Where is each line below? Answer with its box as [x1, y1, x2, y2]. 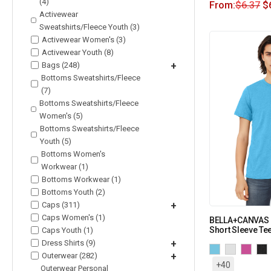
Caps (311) [42, 200, 80, 209]
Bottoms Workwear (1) [42, 174, 121, 184]
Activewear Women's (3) [42, 34, 126, 44]
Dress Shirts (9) [42, 238, 96, 247]
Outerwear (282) [42, 250, 97, 260]
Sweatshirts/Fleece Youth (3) [39, 22, 140, 31]
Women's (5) [39, 111, 83, 120]
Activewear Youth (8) [42, 47, 114, 57]
